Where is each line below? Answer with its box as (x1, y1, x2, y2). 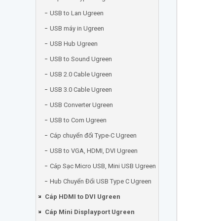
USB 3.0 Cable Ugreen (50, 86, 112, 93)
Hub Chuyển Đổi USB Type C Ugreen (50, 178, 151, 185)
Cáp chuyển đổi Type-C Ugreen (50, 132, 137, 139)
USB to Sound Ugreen (50, 55, 112, 63)
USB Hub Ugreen (50, 40, 98, 47)
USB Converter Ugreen (50, 101, 113, 109)
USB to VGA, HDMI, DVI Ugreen (50, 147, 138, 154)
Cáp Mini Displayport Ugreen (45, 208, 135, 216)
